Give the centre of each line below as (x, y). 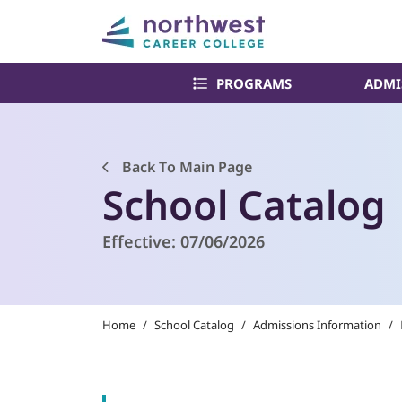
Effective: (141, 241)
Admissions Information (317, 325)
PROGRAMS (254, 83)
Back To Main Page (185, 167)
